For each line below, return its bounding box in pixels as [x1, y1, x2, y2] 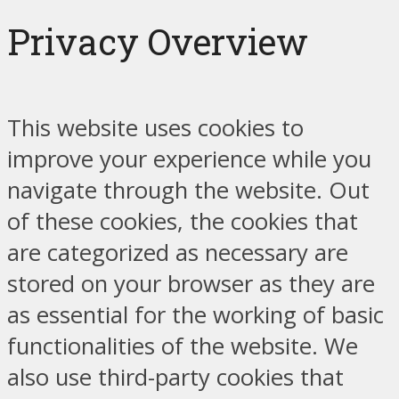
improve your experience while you [7, 143, 371, 175]
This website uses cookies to [7, 112, 304, 144]
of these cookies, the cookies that [7, 206, 358, 238]
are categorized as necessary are [7, 237, 348, 269]
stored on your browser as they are [7, 268, 375, 300]
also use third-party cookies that [7, 362, 344, 394]
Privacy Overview [7, 18, 308, 66]
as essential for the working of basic [7, 299, 384, 331]
